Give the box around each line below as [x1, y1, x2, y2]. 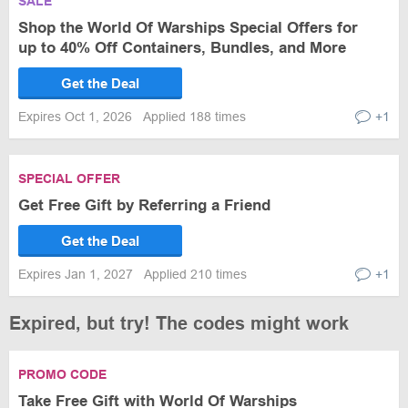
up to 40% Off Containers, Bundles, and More [18, 39, 346, 56]
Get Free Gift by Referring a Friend [18, 197, 270, 214]
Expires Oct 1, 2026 [18, 109, 136, 124]
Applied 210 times [144, 267, 247, 281]
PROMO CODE [18, 367, 107, 382]
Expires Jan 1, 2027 [18, 267, 137, 281]
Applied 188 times [143, 109, 246, 124]
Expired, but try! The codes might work [9, 313, 349, 333]
